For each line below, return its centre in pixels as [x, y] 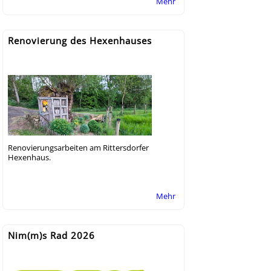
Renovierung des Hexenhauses [80, 40]
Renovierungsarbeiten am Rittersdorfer [78, 147]
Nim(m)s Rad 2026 [51, 235]
